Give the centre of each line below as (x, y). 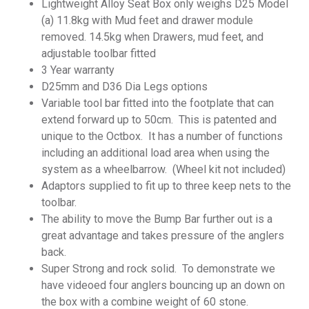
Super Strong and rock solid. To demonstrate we (158, 268)
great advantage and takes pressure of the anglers (163, 235)
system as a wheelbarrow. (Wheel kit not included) (163, 169)
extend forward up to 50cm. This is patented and (159, 119)
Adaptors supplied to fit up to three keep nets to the (166, 186)
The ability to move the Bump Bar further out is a (157, 219)
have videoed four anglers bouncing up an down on (163, 285)
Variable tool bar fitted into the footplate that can (158, 103)
